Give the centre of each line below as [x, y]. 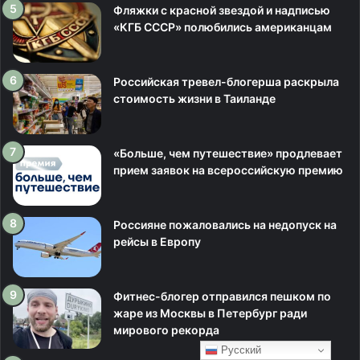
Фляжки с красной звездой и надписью [222, 10]
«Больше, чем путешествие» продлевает [228, 153]
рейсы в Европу [157, 242]
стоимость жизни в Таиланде [194, 99]
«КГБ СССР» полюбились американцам [223, 27]
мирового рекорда [166, 330]
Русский [240, 350]
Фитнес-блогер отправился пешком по [222, 297]
